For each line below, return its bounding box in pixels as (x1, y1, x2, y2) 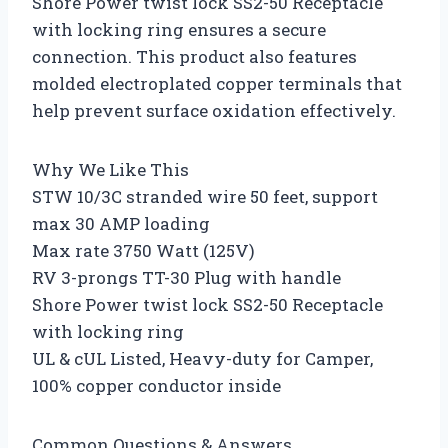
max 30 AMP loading (32, 211, 210, 235)
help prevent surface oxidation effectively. (32, 98, 396, 122)
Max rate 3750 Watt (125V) (32, 238, 255, 262)
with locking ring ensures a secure (32, 17, 326, 41)
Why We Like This (32, 157, 189, 181)
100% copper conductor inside (32, 373, 281, 397)
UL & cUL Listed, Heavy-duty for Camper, (32, 346, 373, 370)
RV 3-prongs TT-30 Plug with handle (32, 265, 341, 289)
